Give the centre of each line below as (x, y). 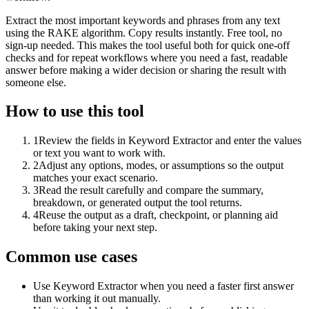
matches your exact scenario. (96, 178)
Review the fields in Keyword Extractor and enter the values (170, 141)
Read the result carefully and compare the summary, (151, 190)
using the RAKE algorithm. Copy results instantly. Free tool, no (144, 32)
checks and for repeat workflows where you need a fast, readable (147, 57)
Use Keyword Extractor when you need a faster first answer (163, 286)
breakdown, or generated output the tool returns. (138, 203)
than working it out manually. (97, 299)
